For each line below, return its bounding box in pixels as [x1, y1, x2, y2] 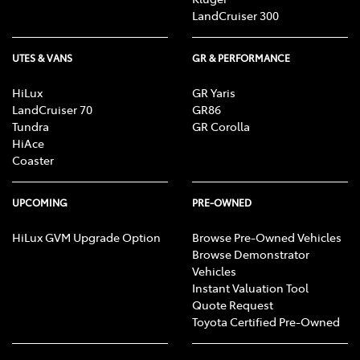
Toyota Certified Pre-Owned [192, 313, 340, 329]
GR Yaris [192, 84, 235, 100]
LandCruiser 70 [12, 100, 92, 117]
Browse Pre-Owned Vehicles [192, 228, 342, 245]
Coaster [12, 151, 54, 168]
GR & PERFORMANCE [192, 51, 290, 64]
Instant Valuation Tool [192, 279, 309, 296]
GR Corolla [192, 117, 250, 134]
